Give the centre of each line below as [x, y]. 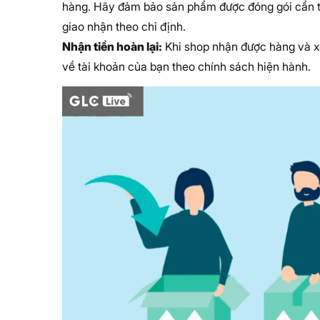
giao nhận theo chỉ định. [124, 26]
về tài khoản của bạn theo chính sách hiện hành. [186, 66]
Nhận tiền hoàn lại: [112, 46]
